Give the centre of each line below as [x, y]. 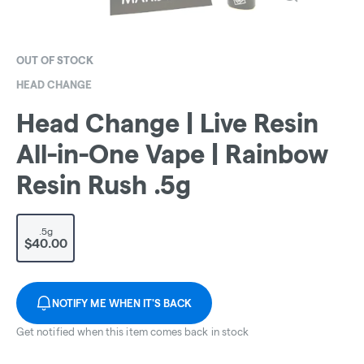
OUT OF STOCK [55, 60]
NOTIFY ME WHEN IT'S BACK [122, 303]
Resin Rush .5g [104, 185]
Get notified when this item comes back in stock [133, 332]
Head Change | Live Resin [167, 123]
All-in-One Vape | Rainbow [173, 154]
